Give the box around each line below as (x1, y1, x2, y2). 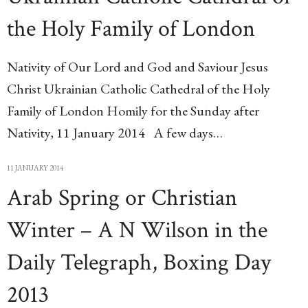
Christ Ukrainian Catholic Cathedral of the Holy (7, 80, 270, 98)
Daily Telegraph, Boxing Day (7, 247, 271, 278)
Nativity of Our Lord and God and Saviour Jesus (7, 58, 268, 76)
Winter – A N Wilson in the (7, 215, 267, 245)
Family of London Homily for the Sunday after (7, 102, 259, 120)
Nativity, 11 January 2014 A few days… (7, 124, 223, 142)
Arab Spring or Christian (7, 183, 237, 213)
